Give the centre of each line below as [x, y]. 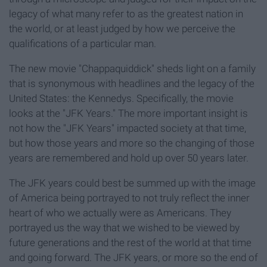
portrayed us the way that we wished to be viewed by [124, 228]
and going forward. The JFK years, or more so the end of [133, 258]
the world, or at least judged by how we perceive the [122, 29]
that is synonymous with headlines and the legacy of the [132, 84]
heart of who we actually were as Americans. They [120, 213]
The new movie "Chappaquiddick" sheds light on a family [132, 69]
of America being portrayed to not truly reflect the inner [129, 198]
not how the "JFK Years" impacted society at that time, [128, 128]
